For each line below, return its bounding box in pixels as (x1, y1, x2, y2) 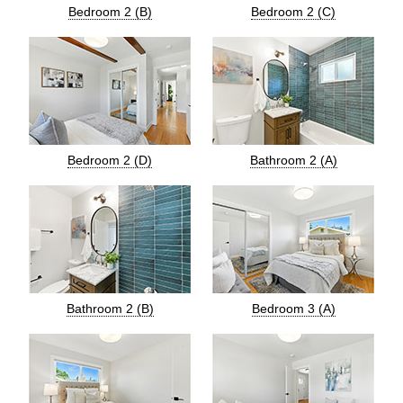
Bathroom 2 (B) (66, 301, 154, 316)
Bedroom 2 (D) (67, 153, 152, 167)
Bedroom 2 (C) (251, 4, 336, 19)
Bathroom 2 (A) (249, 153, 337, 167)
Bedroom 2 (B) (67, 4, 152, 19)
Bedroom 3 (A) (251, 301, 336, 316)
